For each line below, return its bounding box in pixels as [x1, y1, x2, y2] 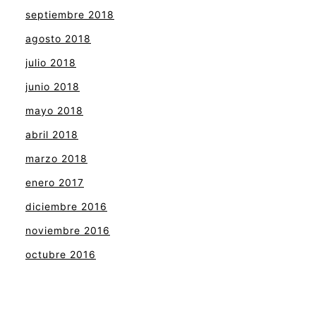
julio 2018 [25, 56, 76, 68]
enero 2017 [25, 176, 84, 188]
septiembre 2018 [25, 8, 114, 20]
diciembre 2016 [25, 200, 107, 212]
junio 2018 [25, 80, 80, 92]
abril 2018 [25, 128, 78, 140]
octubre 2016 [25, 248, 96, 260]
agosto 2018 [25, 32, 91, 44]
